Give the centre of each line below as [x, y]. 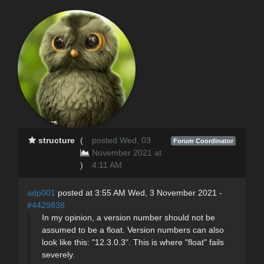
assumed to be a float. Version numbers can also [133, 230]
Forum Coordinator [203, 141]
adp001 [41, 192]
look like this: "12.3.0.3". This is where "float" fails [133, 242]
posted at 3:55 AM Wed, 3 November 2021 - [139, 192]
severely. [58, 254]
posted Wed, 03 [121, 140]
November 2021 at [126, 152]
